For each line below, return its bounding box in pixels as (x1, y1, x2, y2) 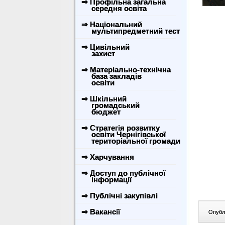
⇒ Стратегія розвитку (81, 124, 160, 132)
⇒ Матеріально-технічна (81, 65, 171, 74)
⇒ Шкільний (81, 94, 127, 103)
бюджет (79, 107, 121, 116)
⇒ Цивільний (81, 43, 130, 51)
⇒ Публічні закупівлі (81, 191, 158, 200)
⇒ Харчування (81, 153, 134, 161)
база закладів (79, 72, 142, 80)
